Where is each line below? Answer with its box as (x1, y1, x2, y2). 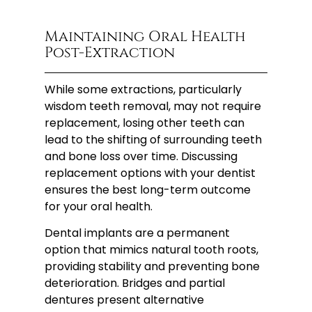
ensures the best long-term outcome (45, 182, 251, 198)
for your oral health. (45, 198, 153, 215)
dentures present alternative (45, 292, 205, 309)
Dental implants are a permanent (45, 225, 231, 242)
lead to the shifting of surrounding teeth (45, 132, 263, 148)
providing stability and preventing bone (45, 258, 260, 275)
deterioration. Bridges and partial (45, 275, 226, 292)
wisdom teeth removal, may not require (45, 98, 262, 115)
